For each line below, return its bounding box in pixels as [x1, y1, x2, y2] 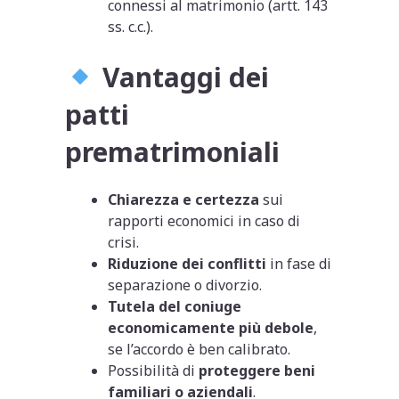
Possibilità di [108, 360, 199, 380]
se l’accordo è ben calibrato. [108, 338, 291, 359]
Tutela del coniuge [108, 296, 242, 316]
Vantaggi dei [95, 58, 270, 95]
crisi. [108, 232, 140, 252]
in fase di [266, 253, 332, 273]
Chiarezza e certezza [108, 189, 260, 209]
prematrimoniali [65, 133, 281, 170]
